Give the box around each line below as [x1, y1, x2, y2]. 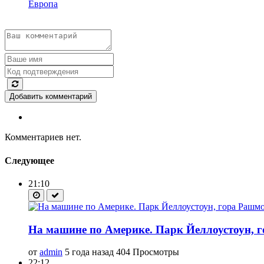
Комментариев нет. [5, 132, 81, 143]
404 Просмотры [116, 247, 179, 258]
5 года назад [65, 247, 114, 258]
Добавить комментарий [9, 92, 92, 101]
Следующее [5, 155, 54, 166]
